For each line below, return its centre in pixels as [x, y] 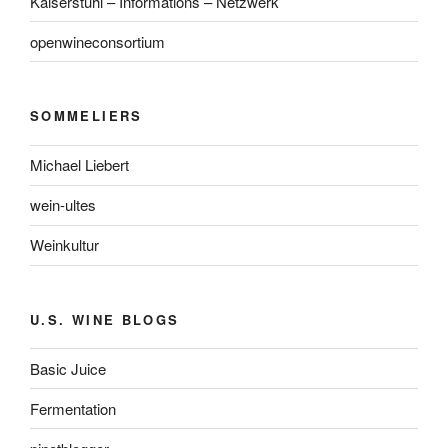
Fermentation [73, 408]
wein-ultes [63, 205]
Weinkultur [64, 245]
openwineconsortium [97, 41]
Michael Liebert [79, 165]
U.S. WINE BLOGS [105, 319]
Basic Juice [68, 368]
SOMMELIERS [86, 116]
